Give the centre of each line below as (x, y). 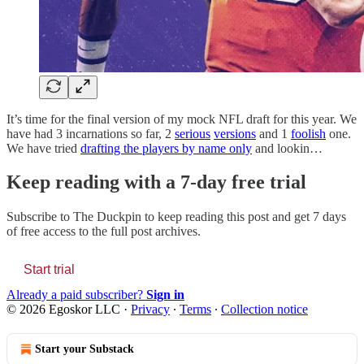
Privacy (150, 310)
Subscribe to (40, 217)
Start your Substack (84, 349)
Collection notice (264, 310)
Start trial (49, 270)
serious (193, 133)
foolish (308, 133)
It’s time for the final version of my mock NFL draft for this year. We (182, 119)
